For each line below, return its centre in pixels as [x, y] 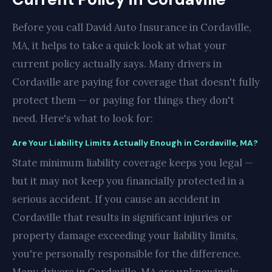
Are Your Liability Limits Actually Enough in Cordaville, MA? [135, 143]
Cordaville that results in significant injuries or [122, 217]
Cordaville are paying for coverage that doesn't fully [136, 82]
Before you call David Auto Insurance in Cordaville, [132, 27]
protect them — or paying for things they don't [123, 100]
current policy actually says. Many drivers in [117, 64]
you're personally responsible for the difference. [127, 254]
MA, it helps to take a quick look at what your [119, 46]
